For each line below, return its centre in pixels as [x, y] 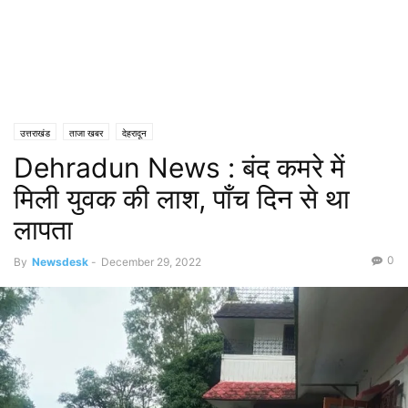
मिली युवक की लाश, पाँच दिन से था [182, 199]
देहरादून [134, 133]
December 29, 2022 [151, 262]
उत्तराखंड [35, 133]
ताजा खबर [86, 133]
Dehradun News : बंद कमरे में [179, 168]
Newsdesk [60, 262]
